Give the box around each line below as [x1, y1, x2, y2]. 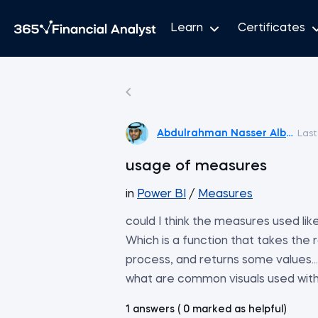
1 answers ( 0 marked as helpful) [126, 305, 286, 314]
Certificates [238, 22, 305, 34]
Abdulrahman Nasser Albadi [157, 128, 303, 138]
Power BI [137, 189, 186, 200]
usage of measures [126, 159, 267, 174]
